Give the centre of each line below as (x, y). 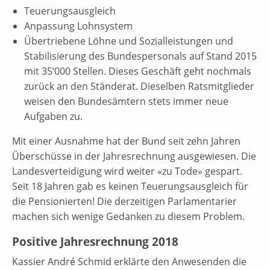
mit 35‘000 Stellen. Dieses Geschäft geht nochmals (138, 71)
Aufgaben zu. (53, 116)
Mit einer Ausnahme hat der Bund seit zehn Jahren (126, 141)
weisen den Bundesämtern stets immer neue (126, 101)
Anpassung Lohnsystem (78, 26)
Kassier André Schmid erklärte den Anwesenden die (129, 261)
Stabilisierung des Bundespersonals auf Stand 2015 (140, 56)
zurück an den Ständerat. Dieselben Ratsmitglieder (139, 86)
